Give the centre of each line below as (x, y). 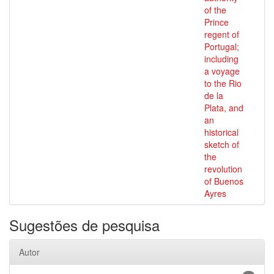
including (221, 59)
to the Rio (223, 83)
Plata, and (224, 108)
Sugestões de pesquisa (84, 225)
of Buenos (224, 181)
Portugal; (222, 46)
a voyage (222, 71)
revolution (223, 169)
